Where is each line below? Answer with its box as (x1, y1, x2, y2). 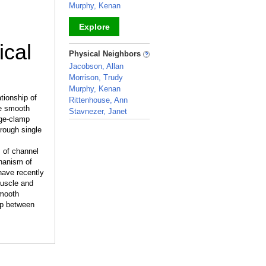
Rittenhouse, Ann (69, 96, 128, 104)
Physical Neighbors (69, 49, 143, 58)
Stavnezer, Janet (69, 107, 127, 116)
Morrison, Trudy (69, 73, 123, 82)
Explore (78, 22, 110, 31)
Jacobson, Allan (69, 62, 123, 71)
